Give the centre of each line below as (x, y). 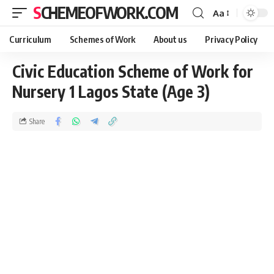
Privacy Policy (231, 39)
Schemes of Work (102, 39)
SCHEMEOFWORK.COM (109, 13)
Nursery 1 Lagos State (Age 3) (111, 91)
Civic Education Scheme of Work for (133, 71)
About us (170, 39)
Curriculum (30, 39)
